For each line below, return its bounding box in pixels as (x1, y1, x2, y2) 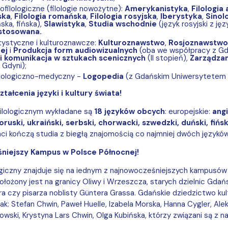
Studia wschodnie (88, 19, 157, 29)
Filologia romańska (14, 11, 87, 21)
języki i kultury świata (37, 88, 120, 98)
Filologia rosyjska (90, 11, 157, 21)
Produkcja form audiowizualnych (13, 45, 139, 55)
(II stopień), (147, 52, 190, 63)
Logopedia (82, 71, 126, 81)
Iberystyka (160, 11, 202, 21)
